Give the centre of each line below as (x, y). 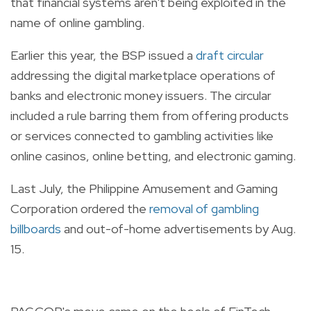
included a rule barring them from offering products (150, 115)
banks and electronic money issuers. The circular (141, 95)
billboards (36, 228)
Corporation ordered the (80, 208)
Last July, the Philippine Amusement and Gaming (144, 188)
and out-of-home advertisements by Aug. (178, 228)
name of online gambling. (77, 22)
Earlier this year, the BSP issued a (103, 55)
